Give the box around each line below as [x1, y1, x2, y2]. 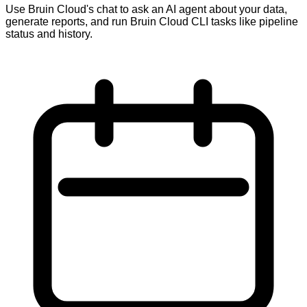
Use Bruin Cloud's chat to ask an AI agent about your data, [5, 3, 287, 15]
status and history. [5, 27, 93, 40]
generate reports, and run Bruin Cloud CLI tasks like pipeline [5, 15, 298, 27]
